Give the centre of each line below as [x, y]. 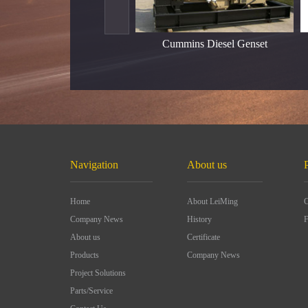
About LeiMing [212, 201]
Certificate [203, 237]
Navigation [94, 165]
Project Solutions [98, 273]
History [199, 219]
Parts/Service [91, 291]
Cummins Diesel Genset [214, 44]
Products [85, 255]
